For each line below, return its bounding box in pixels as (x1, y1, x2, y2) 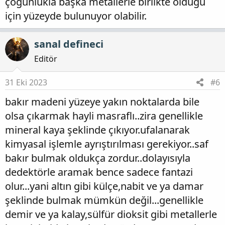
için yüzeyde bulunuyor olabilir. (5, 9, 147, 23)
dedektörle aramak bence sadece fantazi (5, 165, 193, 179)
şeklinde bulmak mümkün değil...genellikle (5, 193, 203, 207)
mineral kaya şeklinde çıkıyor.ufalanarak (5, 123, 190, 137)
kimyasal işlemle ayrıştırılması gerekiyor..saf (5, 137, 208, 151)
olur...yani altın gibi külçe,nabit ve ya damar (5, 179, 203, 193)
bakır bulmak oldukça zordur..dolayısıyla (5, 151, 190, 165)
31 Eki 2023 (5, 77, 47, 88)
